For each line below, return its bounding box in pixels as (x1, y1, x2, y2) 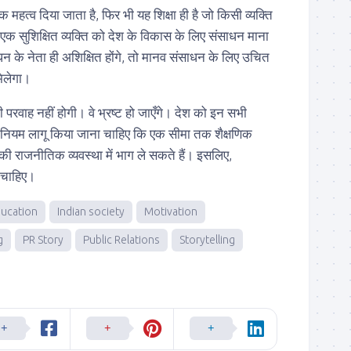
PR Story (23, 233, 63, 246)
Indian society (57, 205, 125, 218)
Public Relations (83, 233, 160, 246)
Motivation (144, 205, 197, 218)
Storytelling (179, 233, 235, 246)
